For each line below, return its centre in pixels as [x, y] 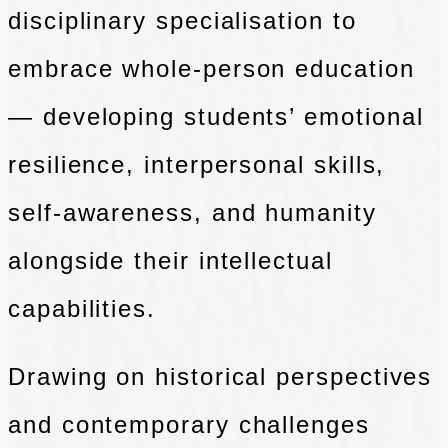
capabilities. [82, 309]
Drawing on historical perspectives [220, 377]
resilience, [76, 165]
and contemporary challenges [189, 425]
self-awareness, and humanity [192, 213]
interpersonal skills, [265, 165]
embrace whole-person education [211, 69]
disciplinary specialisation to [182, 21]
